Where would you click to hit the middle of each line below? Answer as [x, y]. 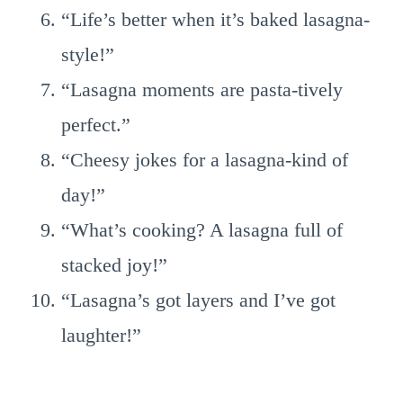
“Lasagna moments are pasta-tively [202, 90]
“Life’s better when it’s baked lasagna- [215, 19]
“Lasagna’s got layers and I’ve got [198, 300]
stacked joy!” [114, 265]
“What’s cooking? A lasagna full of [202, 230]
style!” [88, 54]
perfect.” [96, 125]
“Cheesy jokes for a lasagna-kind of [205, 160]
